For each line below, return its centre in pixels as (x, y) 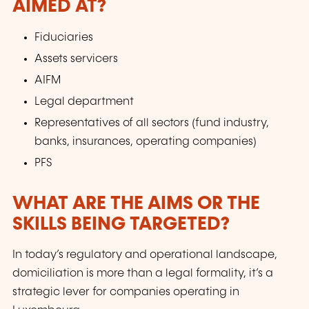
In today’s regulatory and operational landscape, (145, 255)
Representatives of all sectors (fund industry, (152, 123)
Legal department (84, 101)
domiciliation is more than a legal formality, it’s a (143, 274)
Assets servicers (77, 59)
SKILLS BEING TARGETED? (121, 224)
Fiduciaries (64, 37)
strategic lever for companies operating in (126, 292)
